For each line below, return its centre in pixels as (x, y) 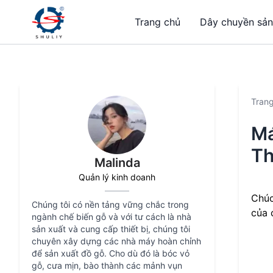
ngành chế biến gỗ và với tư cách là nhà (112, 217)
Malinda (117, 163)
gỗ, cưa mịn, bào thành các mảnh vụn (107, 265)
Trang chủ (158, 22)
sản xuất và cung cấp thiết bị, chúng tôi (111, 229)
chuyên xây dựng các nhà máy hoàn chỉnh (116, 241)
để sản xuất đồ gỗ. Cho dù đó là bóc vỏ (111, 253)
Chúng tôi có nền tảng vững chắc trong (110, 204)
